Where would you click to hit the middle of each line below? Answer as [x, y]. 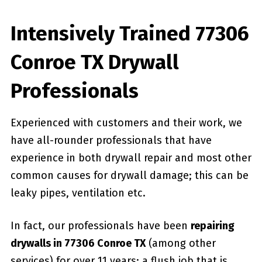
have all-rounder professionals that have [111, 140]
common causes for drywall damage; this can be [129, 175]
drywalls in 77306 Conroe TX [78, 243]
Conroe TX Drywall [94, 62]
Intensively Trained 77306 [130, 33]
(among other [180, 243]
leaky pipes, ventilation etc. [78, 193]
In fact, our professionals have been [100, 225]
